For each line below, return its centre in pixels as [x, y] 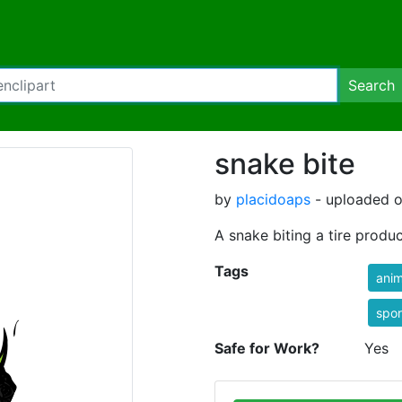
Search [371, 85]
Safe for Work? [267, 348]
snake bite [285, 164]
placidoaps [273, 199]
